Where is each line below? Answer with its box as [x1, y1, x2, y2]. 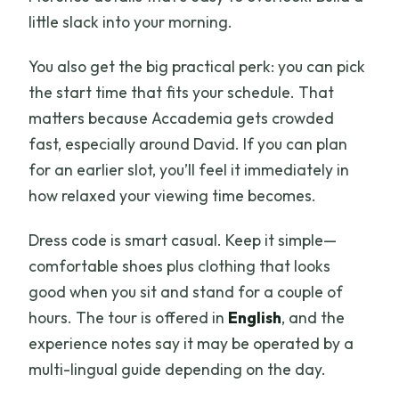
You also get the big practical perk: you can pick [28, 56, 366, 77]
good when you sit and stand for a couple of [28, 281, 344, 303]
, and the [281, 307, 346, 329]
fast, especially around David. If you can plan [28, 134, 348, 155]
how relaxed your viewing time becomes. [28, 185, 317, 207]
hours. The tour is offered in [28, 307, 229, 329]
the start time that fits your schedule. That [28, 82, 335, 103]
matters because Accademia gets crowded [28, 108, 335, 129]
